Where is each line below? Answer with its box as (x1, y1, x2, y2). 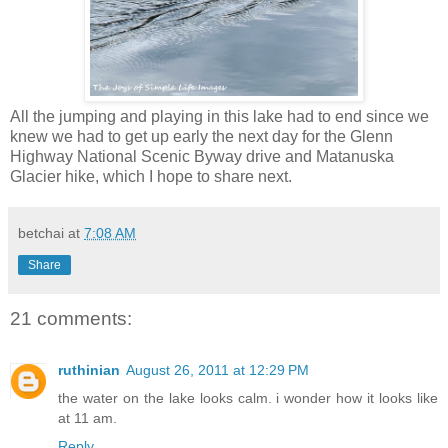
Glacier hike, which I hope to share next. (10, 167, 296, 185)
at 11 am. (58, 410, 117, 427)
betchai (18, 224, 64, 241)
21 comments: (10, 307, 132, 329)
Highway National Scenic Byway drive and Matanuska (10, 147, 394, 165)
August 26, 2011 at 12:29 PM (126, 362, 309, 379)
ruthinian (58, 362, 120, 379)
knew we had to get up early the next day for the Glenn (10, 127, 393, 145)
